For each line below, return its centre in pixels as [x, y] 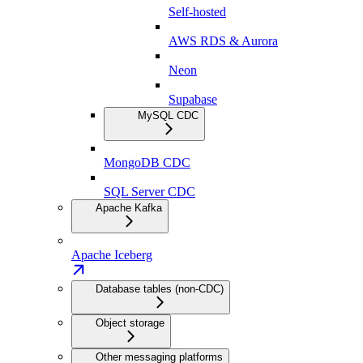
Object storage [130, 322]
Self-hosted [197, 11]
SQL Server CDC [149, 191]
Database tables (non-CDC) [160, 288]
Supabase [193, 99]
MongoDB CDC [147, 162]
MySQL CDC [168, 115]
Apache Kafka [129, 207]
